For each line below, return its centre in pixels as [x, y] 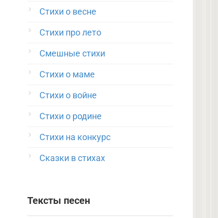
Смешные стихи [72, 53]
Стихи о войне [68, 95]
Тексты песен [59, 201]
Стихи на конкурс [75, 137]
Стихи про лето [70, 32]
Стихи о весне [68, 11]
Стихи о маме [67, 74]
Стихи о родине [71, 116]
